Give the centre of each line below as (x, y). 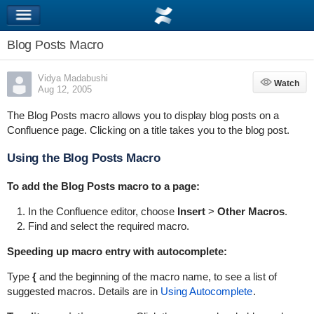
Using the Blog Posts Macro (83, 158)
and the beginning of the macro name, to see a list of (156, 277)
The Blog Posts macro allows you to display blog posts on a (143, 115)
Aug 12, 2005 (64, 89)
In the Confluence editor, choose (102, 211)
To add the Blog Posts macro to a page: (103, 186)
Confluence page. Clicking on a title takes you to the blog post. (148, 130)
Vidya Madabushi (73, 78)
